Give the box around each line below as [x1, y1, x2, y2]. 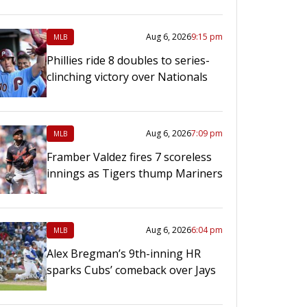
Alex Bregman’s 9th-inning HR [47, 246, 201, 262]
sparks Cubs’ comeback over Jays [47, 262, 216, 278]
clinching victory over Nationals [47, 69, 208, 85]
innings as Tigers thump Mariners [47, 166, 223, 182]
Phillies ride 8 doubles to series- [47, 53, 210, 69]
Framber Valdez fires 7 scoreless [47, 149, 212, 165]
